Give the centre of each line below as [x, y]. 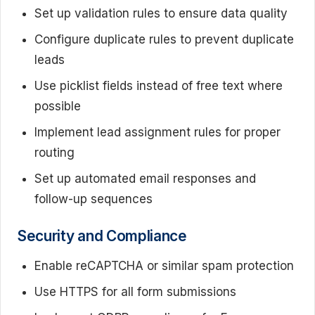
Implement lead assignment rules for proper [157, 132]
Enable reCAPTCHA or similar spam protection [164, 265]
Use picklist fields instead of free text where [159, 86]
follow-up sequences [94, 199]
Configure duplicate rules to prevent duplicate [164, 39]
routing [54, 153]
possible [58, 106]
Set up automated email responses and [145, 179]
